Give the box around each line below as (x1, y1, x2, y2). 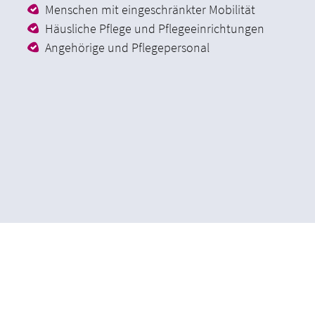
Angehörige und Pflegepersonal (44, 39, 210, 56)
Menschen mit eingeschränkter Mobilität (44, 1, 255, 18)
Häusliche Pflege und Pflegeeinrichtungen (44, 20, 264, 37)
